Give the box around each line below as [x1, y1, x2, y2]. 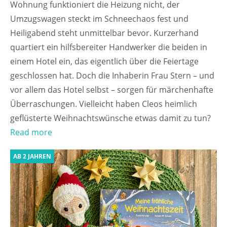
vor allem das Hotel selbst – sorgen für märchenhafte [10, 84, 213, 96]
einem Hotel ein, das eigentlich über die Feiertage [10, 56, 199, 67]
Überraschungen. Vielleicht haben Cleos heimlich [10, 98, 197, 110]
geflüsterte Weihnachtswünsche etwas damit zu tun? [10, 112, 211, 124]
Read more [10, 127, 52, 138]
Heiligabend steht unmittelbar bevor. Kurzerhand [10, 27, 199, 39]
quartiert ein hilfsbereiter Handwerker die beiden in [10, 42, 207, 53]
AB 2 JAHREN [13, 152, 51, 161]
